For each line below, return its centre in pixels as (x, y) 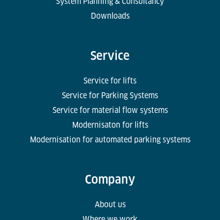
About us (110, 204)
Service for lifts (110, 81)
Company (110, 179)
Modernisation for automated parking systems (110, 139)
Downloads (110, 16)
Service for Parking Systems (110, 95)
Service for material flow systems (110, 110)
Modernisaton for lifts (110, 125)
